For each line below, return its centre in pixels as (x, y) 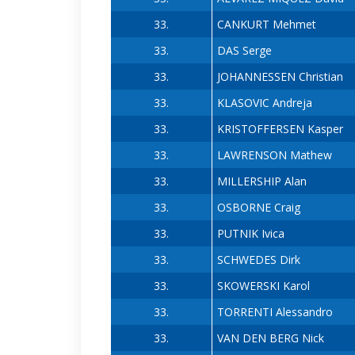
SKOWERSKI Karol (263, 286)
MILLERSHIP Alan (261, 181)
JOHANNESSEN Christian (280, 77)
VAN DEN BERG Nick (270, 338)
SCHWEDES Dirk (258, 260)
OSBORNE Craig (258, 208)
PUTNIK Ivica (250, 234)
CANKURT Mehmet (266, 25)
